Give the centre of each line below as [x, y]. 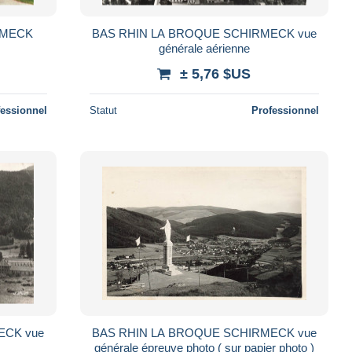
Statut [103, 110]
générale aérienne [204, 48]
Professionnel [285, 110]
